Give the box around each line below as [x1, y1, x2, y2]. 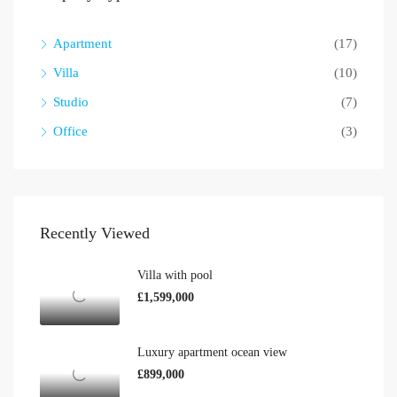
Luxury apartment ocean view [137, 346, 287, 359]
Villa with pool [137, 268, 213, 282]
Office [53, 123, 88, 138]
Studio [53, 94, 89, 109]
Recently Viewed [40, 223, 150, 242]
